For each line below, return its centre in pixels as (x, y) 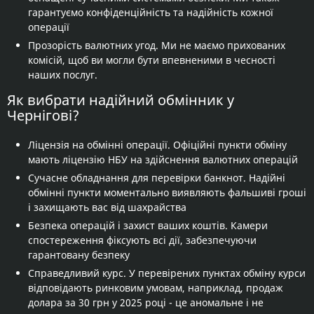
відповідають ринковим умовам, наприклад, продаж (156, 288)
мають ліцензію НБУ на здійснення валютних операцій (163, 160)
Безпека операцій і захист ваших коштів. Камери (148, 226)
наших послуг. (63, 75)
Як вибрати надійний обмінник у (121, 100)
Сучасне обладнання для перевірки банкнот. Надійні (157, 178)
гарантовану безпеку (79, 255)
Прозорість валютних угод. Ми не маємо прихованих (157, 46)
